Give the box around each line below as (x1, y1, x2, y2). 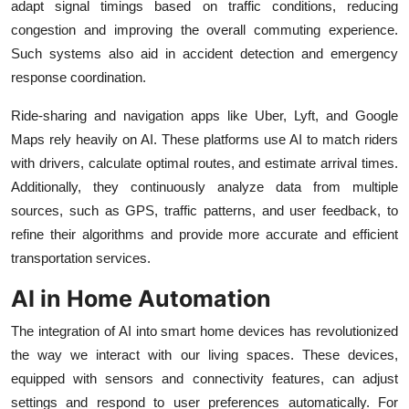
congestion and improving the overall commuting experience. (11, 22, 398, 38)
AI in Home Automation (11, 285, 271, 313)
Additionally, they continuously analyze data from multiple (11, 179, 398, 195)
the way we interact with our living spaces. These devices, (11, 347, 398, 363)
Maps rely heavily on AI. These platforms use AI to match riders (11, 131, 398, 148)
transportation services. (11, 250, 151, 267)
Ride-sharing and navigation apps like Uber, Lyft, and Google (11, 108, 398, 124)
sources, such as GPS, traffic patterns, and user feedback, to (11, 203, 398, 219)
